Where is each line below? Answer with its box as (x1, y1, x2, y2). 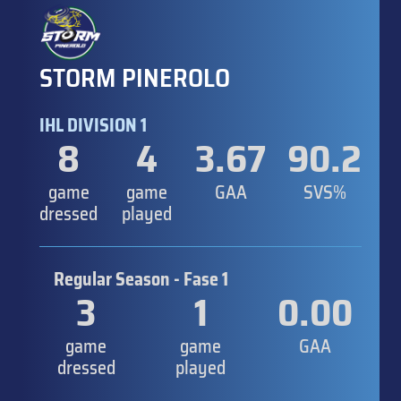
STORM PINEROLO (39, 57, 230, 98)
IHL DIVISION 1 (39, 110, 147, 140)
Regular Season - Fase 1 (54, 264, 228, 294)
